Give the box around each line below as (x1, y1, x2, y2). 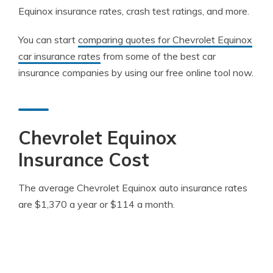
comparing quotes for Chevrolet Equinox (78, 34, 252, 46)
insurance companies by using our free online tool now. (18, 66, 253, 79)
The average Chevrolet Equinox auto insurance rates (18, 182, 247, 194)
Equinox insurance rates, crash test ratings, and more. (18, 5, 249, 17)
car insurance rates (18, 50, 101, 62)
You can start (18, 34, 78, 46)
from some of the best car (101, 50, 216, 62)
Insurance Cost (18, 148, 149, 171)
